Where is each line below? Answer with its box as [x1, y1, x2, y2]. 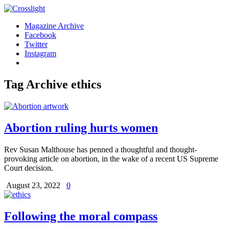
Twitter [25, 40, 48, 49]
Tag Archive [4, 77, 71, 91]
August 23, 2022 [6, 180, 62, 190]
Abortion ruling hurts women [4, 121, 158, 134]
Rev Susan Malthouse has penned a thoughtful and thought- [4, 145, 197, 154]
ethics [71, 77, 101, 91]
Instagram [25, 49, 56, 58]
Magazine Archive [25, 21, 84, 30]
